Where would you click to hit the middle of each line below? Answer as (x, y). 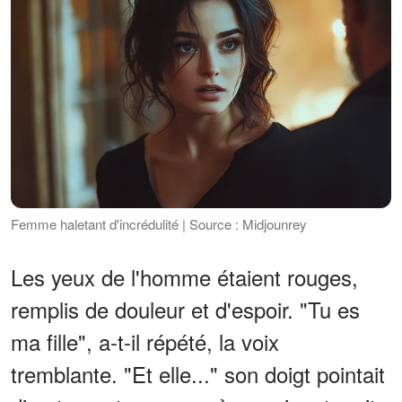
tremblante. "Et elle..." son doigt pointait (198, 374)
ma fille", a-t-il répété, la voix (145, 342)
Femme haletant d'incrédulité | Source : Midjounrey (159, 224)
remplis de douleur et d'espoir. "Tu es (185, 310)
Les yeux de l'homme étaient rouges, (184, 277)
